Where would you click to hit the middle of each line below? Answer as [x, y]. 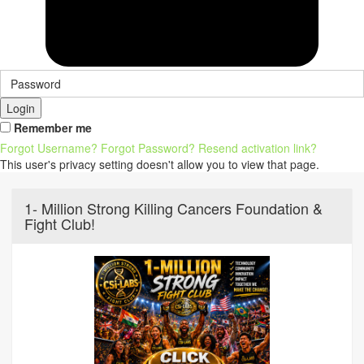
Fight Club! [60, 223]
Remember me [53, 128]
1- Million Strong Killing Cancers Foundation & [173, 208]
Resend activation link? [258, 148]
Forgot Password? [148, 148]
